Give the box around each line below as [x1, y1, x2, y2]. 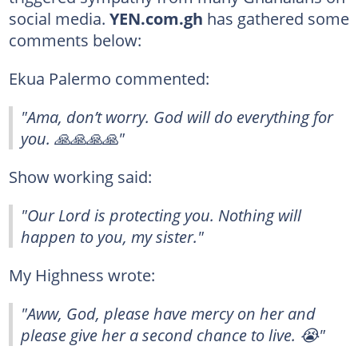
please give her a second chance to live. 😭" [21, 323, 325, 346]
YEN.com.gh [109, 6, 203, 30]
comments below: [8, 28, 141, 51]
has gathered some [202, 6, 349, 30]
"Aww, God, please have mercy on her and [21, 301, 316, 324]
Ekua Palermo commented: [8, 66, 209, 89]
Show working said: [8, 165, 152, 188]
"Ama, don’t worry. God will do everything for [21, 105, 333, 128]
